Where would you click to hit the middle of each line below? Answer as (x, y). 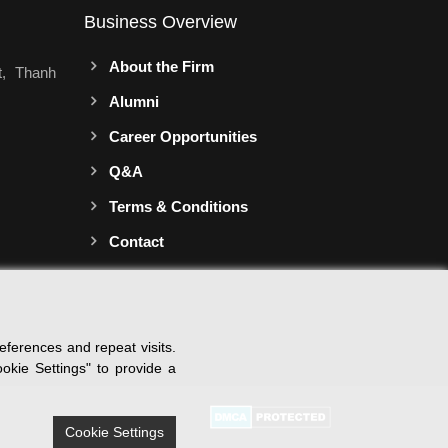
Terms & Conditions (178, 206)
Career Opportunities (182, 136)
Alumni (133, 101)
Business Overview (160, 21)
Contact (136, 241)
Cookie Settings (114, 432)
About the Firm (161, 66)
